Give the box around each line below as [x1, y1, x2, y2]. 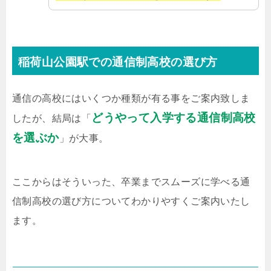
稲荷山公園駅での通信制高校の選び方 [18, 56, 218, 69]
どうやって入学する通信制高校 [91, 111, 256, 125]
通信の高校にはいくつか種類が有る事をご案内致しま [12, 93, 250, 104]
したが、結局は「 [12, 113, 92, 124]
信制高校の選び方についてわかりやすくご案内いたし [12, 196, 250, 207]
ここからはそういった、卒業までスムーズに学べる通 [12, 177, 250, 188]
